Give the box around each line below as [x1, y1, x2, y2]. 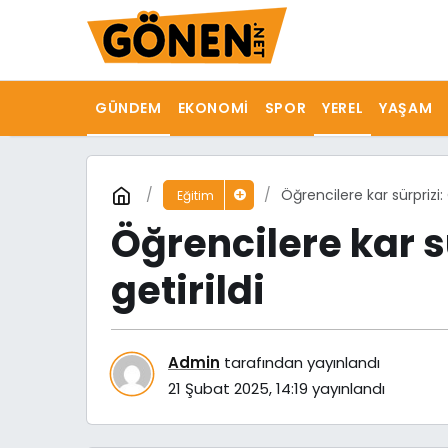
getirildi [111, 264, 265, 317]
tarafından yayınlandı [220, 351, 380, 373]
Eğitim [176, 187, 214, 204]
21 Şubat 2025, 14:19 [168, 377, 308, 399]
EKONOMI [177, 98, 249, 118]
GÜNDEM [95, 98, 162, 118]
